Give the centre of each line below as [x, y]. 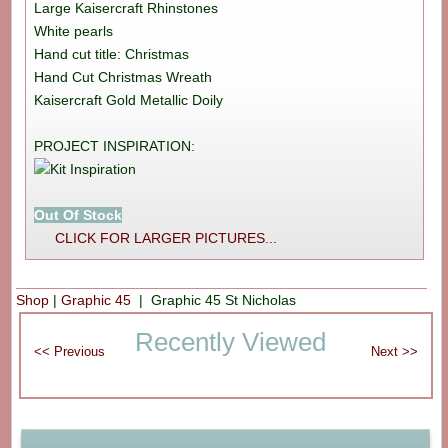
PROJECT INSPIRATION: [114, 146]
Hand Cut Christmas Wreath [122, 77]
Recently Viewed [230, 341]
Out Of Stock [77, 215]
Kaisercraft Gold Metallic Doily [128, 100]
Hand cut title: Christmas [111, 54]
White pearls [73, 31]
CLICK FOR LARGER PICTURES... [165, 238]
